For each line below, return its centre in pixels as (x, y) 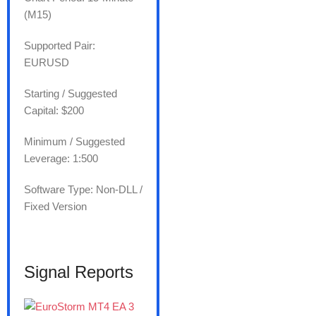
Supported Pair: (60, 46)
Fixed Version (55, 207)
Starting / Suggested (71, 94)
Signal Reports (79, 272)
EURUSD (47, 63)
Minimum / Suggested (74, 142)
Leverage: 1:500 (61, 159)
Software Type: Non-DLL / (83, 190)
